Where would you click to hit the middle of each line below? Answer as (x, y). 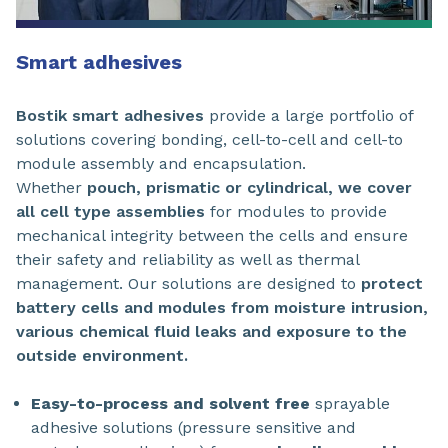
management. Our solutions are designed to (188, 284)
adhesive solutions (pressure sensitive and (193, 428)
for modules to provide (296, 212)
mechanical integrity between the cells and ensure (212, 236)
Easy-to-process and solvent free (170, 404)
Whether (51, 188)
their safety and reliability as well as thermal (187, 260)
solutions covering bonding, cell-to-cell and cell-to (209, 140)
